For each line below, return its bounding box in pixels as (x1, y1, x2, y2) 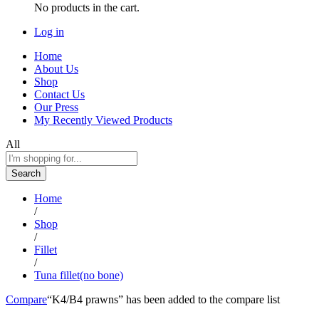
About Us (34, 62, 78, 75)
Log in (34, 25, 64, 38)
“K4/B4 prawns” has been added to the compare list (47, 293, 280, 305)
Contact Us (34, 88, 85, 100)
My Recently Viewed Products (34, 113, 172, 126)
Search (11, 167, 41, 179)
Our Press (34, 100, 78, 113)
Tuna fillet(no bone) (34, 268, 123, 281)
